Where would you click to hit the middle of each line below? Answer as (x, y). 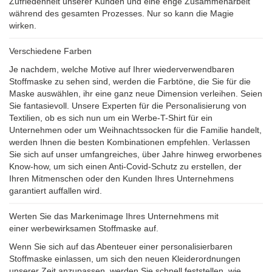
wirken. (23, 25)
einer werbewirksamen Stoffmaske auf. (84, 228)
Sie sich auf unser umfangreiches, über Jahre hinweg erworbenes (135, 154)
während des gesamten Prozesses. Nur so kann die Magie (121, 13)
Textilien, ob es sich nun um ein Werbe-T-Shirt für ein (111, 118)
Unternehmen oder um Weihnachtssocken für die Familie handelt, (135, 130)
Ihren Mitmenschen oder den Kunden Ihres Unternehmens (121, 178)
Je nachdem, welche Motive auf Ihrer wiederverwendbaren (122, 69)
